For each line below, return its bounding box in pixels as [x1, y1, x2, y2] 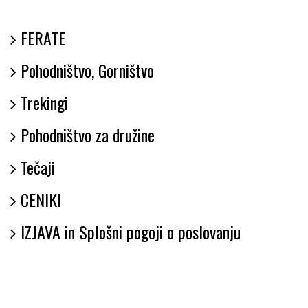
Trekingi [16, 90, 68, 115]
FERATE [16, 25, 65, 51]
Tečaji [16, 155, 55, 180]
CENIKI [16, 187, 61, 212]
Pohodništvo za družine [16, 122, 155, 148]
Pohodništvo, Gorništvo [16, 58, 154, 83]
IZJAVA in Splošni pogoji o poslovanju [16, 219, 241, 245]
